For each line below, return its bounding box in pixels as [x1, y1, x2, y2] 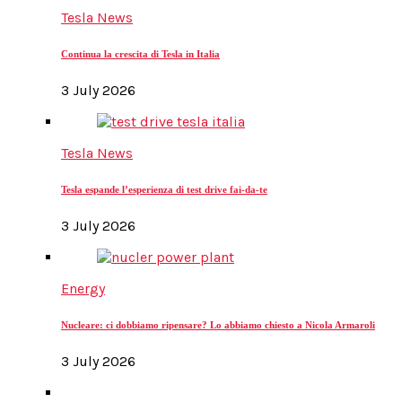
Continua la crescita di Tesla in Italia [61, 48, 220, 60]
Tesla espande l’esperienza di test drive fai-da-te [61, 184, 267, 196]
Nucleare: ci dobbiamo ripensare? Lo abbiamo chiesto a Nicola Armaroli [61, 319, 375, 331]
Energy [61, 280, 105, 298]
